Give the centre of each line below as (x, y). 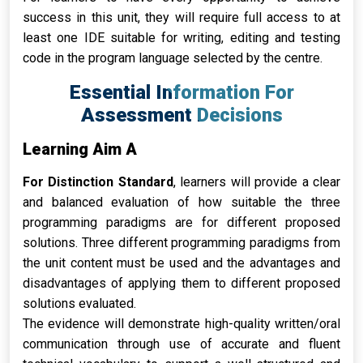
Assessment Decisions (181, 115)
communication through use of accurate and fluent (181, 344)
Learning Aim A (80, 149)
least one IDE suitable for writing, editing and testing (181, 38)
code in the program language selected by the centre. (173, 58)
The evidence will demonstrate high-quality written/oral (181, 324)
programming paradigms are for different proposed (181, 222)
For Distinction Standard (98, 182)
